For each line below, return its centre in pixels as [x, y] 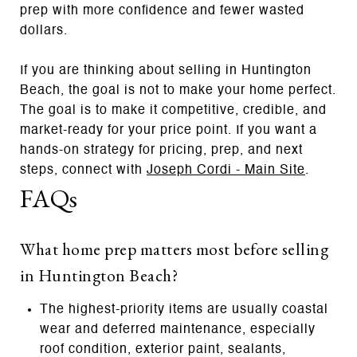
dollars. [44, 31]
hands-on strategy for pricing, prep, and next [161, 150]
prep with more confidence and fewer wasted [162, 11]
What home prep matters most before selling [174, 249]
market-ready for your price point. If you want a [169, 130]
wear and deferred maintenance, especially [177, 330]
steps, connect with [83, 170]
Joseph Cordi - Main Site [226, 170]
